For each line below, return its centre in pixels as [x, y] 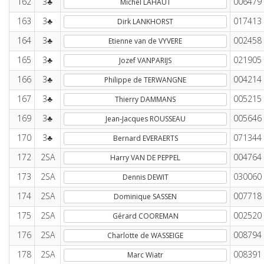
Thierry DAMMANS [145, 99]
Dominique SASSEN [145, 197]
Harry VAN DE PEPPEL [145, 158]
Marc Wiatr [145, 255]
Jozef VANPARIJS [145, 60]
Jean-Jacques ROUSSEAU [145, 119]
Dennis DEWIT [145, 177]
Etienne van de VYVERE [145, 41]
